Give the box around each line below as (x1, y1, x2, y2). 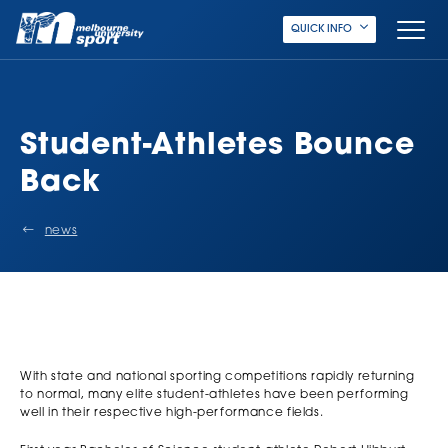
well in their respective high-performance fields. (20, 407, 324, 419)
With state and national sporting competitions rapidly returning (20, 371, 415, 383)
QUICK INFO (291, 24, 352, 35)
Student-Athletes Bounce (20, 131, 415, 162)
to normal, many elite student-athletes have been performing (20, 389, 409, 401)
